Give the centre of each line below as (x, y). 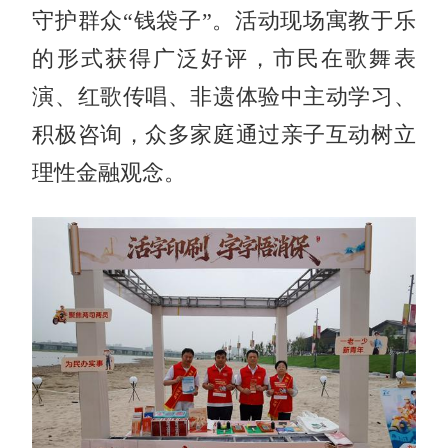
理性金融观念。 (109, 172)
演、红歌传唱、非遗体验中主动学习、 (224, 96)
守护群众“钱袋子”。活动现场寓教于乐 (224, 20)
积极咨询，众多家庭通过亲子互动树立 (224, 134)
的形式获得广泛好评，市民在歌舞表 (224, 58)
